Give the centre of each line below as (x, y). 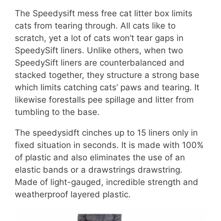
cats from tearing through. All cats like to (95, 26)
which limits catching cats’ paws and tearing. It (107, 88)
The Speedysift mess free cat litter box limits (104, 14)
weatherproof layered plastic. (73, 195)
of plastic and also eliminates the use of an (100, 158)
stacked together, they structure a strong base (107, 75)
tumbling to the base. (57, 112)
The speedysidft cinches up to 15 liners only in (106, 133)
